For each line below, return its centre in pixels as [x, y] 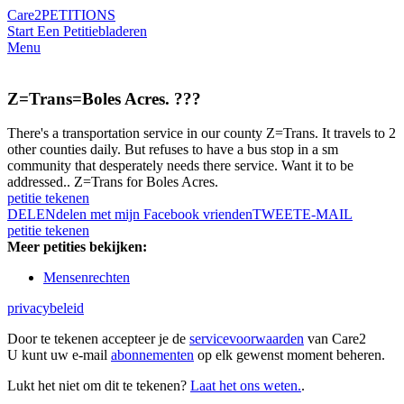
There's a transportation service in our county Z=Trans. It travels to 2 [202, 133]
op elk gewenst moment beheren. [289, 355]
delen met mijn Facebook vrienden [154, 215]
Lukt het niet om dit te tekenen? [99, 386]
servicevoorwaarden [247, 339]
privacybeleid [46, 308]
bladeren [123, 31]
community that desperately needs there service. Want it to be [180, 166]
